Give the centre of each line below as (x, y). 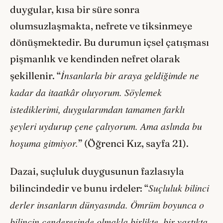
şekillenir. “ (35, 75)
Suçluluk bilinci (179, 188)
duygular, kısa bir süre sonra (75, 9)
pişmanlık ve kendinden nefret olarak (95, 58)
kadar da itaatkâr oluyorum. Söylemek (86, 92)
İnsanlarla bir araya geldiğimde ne (130, 75)
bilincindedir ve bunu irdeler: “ (79, 188)
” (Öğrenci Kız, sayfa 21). (134, 143)
